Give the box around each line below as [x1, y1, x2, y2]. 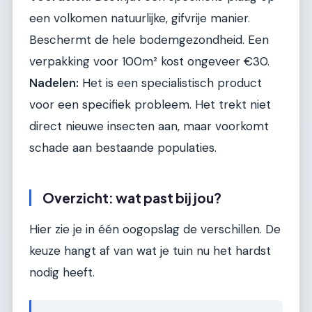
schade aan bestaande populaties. [29, 140, 217, 156]
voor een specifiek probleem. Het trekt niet [29, 97, 271, 113]
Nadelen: [29, 75, 79, 91]
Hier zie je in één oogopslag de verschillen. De [29, 221, 281, 237]
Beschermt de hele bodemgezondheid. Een [29, 32, 269, 48]
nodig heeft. [29, 265, 95, 281]
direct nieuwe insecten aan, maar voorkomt [29, 118, 269, 134]
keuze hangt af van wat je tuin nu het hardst [29, 243, 271, 259]
